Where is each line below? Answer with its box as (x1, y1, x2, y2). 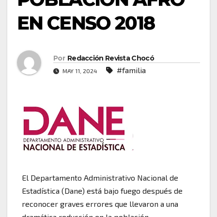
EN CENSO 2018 (17, 11, 155, 34)
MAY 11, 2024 (61, 67, 97, 75)
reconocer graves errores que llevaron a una (22, 199, 178, 208)
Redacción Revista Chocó (67, 54, 154, 63)
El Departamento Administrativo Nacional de (22, 172, 178, 182)
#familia (117, 65, 146, 75)
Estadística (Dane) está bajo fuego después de (22, 186, 183, 195)
